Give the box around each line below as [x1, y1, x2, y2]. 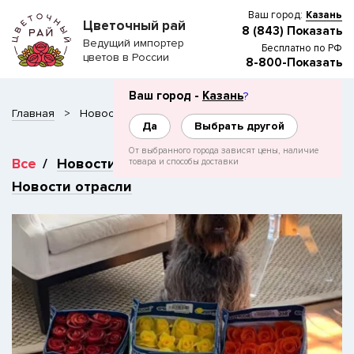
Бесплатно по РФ [262, 42, 342, 55]
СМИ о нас [213, 154, 286, 172]
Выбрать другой [194, 119, 284, 133]
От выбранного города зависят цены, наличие [129, 145, 318, 156]
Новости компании [57, 154, 190, 172]
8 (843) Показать [242, 24, 342, 38]
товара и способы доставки [129, 156, 239, 167]
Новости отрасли [12, 177, 132, 195]
